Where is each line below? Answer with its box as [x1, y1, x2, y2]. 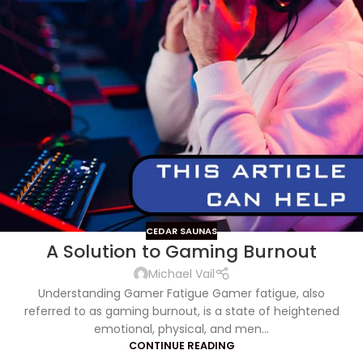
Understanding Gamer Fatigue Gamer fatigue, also [38, 284, 325, 301]
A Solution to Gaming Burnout [46, 239, 317, 265]
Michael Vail [147, 266, 215, 283]
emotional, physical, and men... [94, 320, 269, 337]
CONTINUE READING [128, 338, 235, 352]
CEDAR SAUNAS [146, 224, 217, 237]
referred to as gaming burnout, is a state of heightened [23, 302, 340, 319]
